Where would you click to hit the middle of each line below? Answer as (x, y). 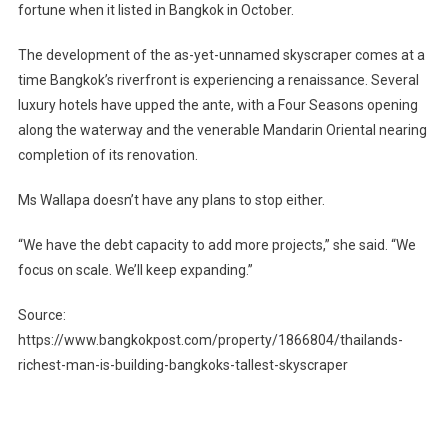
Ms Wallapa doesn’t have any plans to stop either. (171, 199)
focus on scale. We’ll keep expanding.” (135, 269)
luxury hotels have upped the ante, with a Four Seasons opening (217, 104)
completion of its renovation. (107, 154)
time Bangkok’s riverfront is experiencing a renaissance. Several (218, 79)
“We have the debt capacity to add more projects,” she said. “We (216, 244)
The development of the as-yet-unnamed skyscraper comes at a (221, 54)
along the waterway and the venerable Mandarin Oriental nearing (222, 129)
